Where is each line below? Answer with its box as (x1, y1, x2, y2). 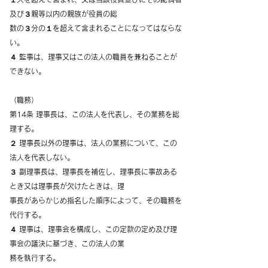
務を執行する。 (10, 254, 60, 261)
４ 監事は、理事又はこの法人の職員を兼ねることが (10, 53, 177, 60)
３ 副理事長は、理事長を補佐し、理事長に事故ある (10, 168, 177, 175)
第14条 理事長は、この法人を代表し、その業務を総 (10, 111, 179, 118)
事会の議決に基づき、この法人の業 (10, 240, 124, 247)
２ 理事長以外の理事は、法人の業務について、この (10, 139, 177, 147)
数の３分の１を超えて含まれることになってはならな (10, 25, 182, 32)
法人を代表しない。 (10, 154, 74, 161)
